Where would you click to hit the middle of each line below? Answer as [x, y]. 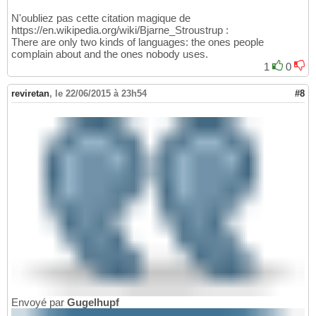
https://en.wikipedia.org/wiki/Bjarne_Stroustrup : [120, 30]
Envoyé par [39, 302]
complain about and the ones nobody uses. [110, 54]
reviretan [30, 93]
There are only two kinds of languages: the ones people [138, 42]
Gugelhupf [93, 302]
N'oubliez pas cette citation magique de [101, 18]
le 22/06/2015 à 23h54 [101, 93]
